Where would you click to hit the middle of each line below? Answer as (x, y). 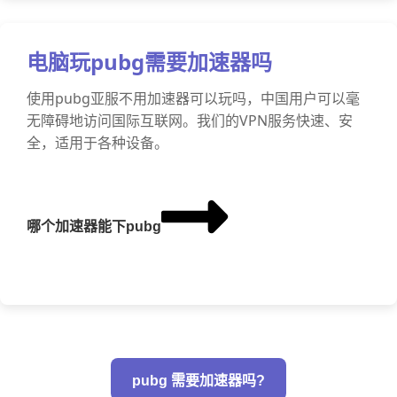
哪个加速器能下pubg (94, 226)
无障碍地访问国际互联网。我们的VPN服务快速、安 (190, 121)
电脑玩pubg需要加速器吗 (149, 62)
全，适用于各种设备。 (97, 143)
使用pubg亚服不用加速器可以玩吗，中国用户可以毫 (193, 98)
